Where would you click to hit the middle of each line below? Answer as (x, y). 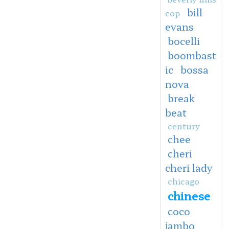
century (184, 125)
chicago (183, 181)
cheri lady (188, 167)
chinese (189, 195)
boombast (192, 55)
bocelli (184, 41)
